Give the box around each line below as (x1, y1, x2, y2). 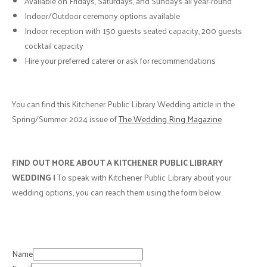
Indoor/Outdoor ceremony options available (24, 8, 180, 23)
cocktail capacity (24, 38, 83, 53)
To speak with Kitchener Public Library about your (55, 169, 231, 185)
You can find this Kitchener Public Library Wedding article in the (12, 96, 235, 111)
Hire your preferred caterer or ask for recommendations (24, 52, 216, 68)
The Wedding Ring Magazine (119, 111, 222, 126)
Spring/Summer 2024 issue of (12, 111, 119, 126)
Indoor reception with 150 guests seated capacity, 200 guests (24, 23, 242, 38)
